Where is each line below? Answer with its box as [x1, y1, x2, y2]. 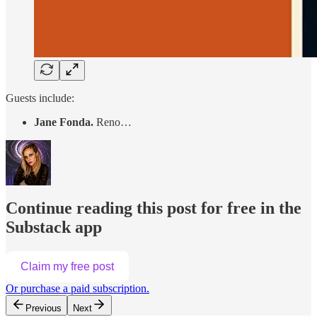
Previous [25, 303, 62, 314]
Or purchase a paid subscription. [6, 282, 149, 295]
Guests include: [6, 91, 74, 104]
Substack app [6, 218, 102, 237]
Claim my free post [21, 260, 114, 273]
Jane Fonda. [34, 115, 96, 128]
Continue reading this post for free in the [6, 199, 301, 218]
